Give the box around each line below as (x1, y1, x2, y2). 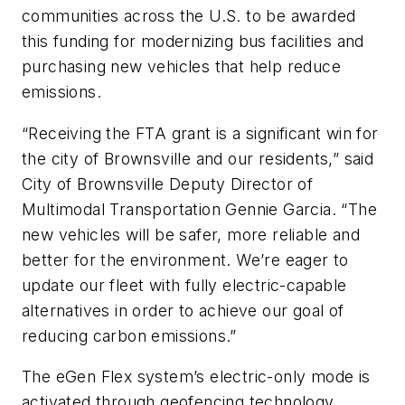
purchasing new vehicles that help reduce (22, 57, 341, 77)
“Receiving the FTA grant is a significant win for (22, 123, 379, 143)
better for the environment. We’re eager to (22, 250, 349, 269)
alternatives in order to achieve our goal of (22, 300, 344, 320)
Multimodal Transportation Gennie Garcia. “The (22, 199, 377, 219)
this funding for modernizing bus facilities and (22, 32, 364, 52)
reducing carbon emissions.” (22, 325, 237, 345)
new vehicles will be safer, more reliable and (22, 224, 360, 244)
